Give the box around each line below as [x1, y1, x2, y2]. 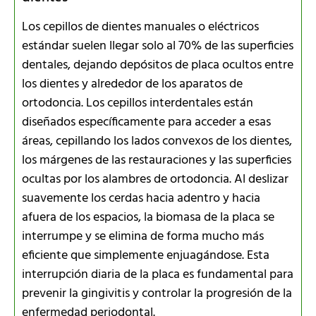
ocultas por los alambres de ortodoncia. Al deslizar [22, 169, 288, 190]
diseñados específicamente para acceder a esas [22, 111, 271, 133]
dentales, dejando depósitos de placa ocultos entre [22, 54, 293, 75]
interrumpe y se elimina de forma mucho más [22, 226, 264, 247]
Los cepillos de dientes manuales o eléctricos [22, 16, 259, 37]
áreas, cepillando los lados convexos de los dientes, [22, 130, 292, 152]
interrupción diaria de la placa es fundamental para [22, 264, 293, 285]
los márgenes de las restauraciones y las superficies [22, 150, 291, 171]
